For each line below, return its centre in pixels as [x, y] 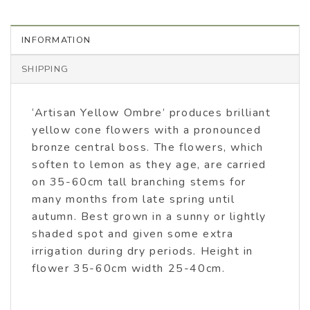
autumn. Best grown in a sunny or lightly [149, 216]
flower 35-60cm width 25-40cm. [129, 268]
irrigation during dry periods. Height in [143, 251]
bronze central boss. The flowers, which [148, 147]
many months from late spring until [134, 199]
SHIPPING [45, 69]
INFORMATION [56, 40]
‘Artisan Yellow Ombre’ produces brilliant [152, 112]
